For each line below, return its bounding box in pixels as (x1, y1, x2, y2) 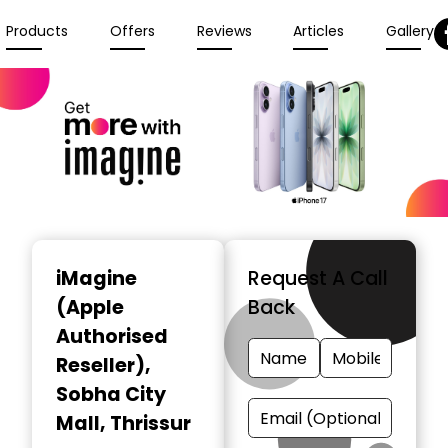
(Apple (56, 294, 124, 322)
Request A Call (248, 265, 388, 293)
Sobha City (56, 381, 166, 409)
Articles (293, 21, 345, 42)
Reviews (196, 21, 252, 42)
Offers (109, 21, 155, 42)
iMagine (56, 265, 137, 293)
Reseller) (56, 352, 145, 380)
